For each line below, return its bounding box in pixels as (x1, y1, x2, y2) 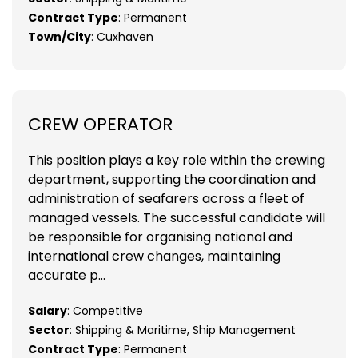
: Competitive (67, 302, 143, 319)
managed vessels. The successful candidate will (28, 208, 325, 227)
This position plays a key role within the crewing (28, 150, 325, 169)
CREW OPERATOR (28, 111, 173, 137)
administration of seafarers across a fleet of (28, 189, 304, 208)
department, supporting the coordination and (28, 169, 316, 189)
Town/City (28, 28, 91, 45)
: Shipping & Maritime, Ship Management (70, 321, 296, 338)
